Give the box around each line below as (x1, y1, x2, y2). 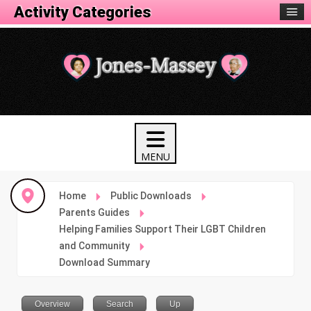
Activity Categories (14, 3, 151, 21)
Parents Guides (59, 207, 130, 219)
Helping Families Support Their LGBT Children (59, 224, 266, 235)
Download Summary (59, 257, 150, 269)
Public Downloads (110, 190, 192, 202)
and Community (59, 240, 130, 252)
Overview (35, 299, 70, 310)
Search (106, 299, 133, 310)
